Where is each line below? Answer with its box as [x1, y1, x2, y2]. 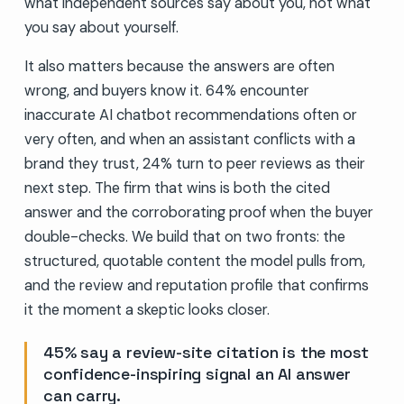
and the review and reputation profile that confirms [23, 275, 369, 295]
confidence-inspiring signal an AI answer [42, 363, 351, 384]
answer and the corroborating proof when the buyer [23, 202, 373, 222]
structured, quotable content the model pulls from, [23, 251, 365, 271]
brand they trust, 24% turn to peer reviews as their [23, 153, 365, 173]
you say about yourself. [23, 17, 179, 37]
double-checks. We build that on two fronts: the [23, 226, 345, 246]
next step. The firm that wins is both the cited [23, 178, 330, 197]
